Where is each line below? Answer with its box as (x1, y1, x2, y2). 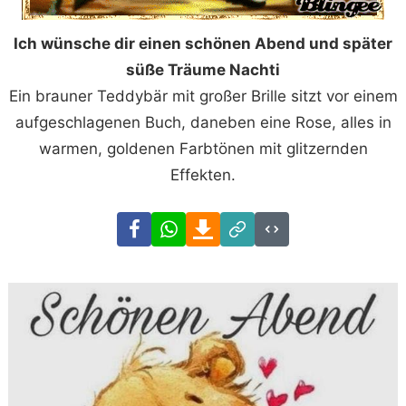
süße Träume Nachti (126, 60, 280, 79)
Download (219, 214, 293, 233)
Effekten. (170, 165, 236, 184)
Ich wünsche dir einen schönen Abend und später (14, 34, 392, 53)
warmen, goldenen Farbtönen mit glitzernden (38, 139, 368, 158)
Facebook (150, 214, 222, 233)
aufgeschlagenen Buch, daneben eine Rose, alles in (14, 112, 391, 131)
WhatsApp (185, 214, 260, 233)
